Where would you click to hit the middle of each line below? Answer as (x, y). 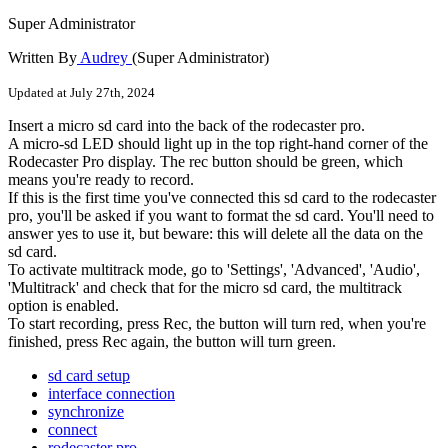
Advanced (326, 270)
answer (30, 234)
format (247, 216)
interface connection (111, 394)
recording (89, 324)
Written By (42, 58)
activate (53, 270)
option (28, 306)
